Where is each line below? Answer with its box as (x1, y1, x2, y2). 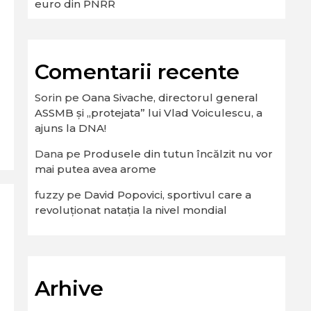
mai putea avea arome (35, 162, 156, 176)
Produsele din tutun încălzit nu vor (83, 147, 273, 160)
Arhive (35, 276, 103, 301)
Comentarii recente (35, 59, 239, 85)
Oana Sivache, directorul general (82, 91, 258, 104)
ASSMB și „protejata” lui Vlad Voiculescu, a (35, 106, 262, 119)
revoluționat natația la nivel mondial (35, 203, 227, 217)
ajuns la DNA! (35, 121, 106, 135)
